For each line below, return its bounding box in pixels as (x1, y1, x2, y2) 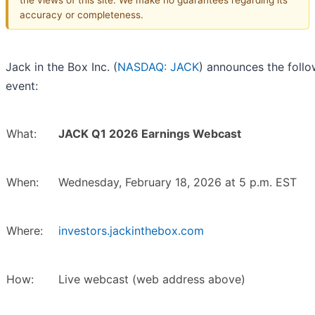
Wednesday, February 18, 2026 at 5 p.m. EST (58, 175, 297, 190)
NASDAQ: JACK (117, 60, 199, 75)
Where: (6, 224, 43, 238)
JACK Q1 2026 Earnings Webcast (58, 127, 241, 141)
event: (6, 79, 38, 94)
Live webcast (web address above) (58, 272, 245, 287)
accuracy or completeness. (20, 8, 143, 20)
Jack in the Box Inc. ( (6, 60, 117, 75)
